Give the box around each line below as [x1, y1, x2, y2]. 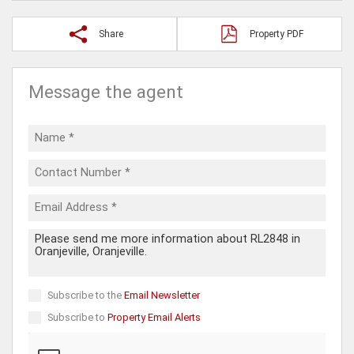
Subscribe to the [47, 288, 124, 301]
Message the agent [28, 81, 183, 103]
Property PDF [249, 28, 303, 40]
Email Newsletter [124, 288, 200, 301]
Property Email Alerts [107, 311, 201, 323]
